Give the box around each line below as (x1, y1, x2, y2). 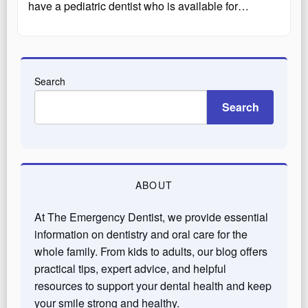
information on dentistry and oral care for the (34, 225, 247, 242)
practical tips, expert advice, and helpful (34, 260, 226, 276)
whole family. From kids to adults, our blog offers (34, 243, 267, 259)
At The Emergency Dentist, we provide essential (34, 208, 268, 225)
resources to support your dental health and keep (34, 277, 272, 294)
